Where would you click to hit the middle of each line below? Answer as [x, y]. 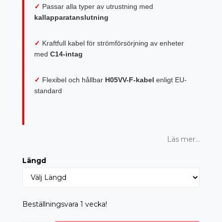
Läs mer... [183, 139]
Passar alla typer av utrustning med [98, 6]
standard [48, 91]
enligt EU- [170, 80]
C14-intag [66, 54]
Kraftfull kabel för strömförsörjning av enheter [113, 43]
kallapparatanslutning [71, 17]
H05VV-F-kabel [130, 80]
